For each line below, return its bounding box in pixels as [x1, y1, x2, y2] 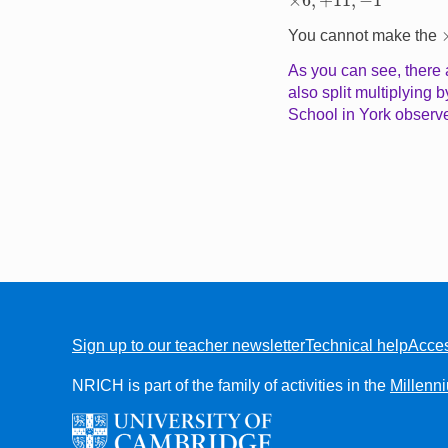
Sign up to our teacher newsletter [72, 337, 305, 355]
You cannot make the [288, 26, 441, 44]
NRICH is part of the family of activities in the [72, 377, 390, 395]
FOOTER [72, 356, 147, 377]
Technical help [305, 337, 408, 355]
